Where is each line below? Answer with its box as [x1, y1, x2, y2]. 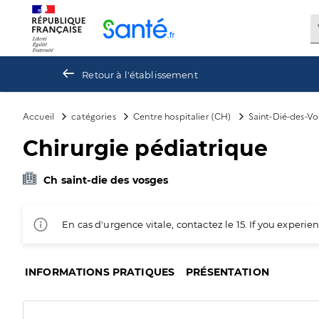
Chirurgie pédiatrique [23, 135, 268, 162]
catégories [71, 110, 116, 122]
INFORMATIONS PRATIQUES [25, 266, 175, 278]
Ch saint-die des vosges [43, 174, 169, 187]
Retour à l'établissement [82, 68, 198, 80]
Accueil [23, 110, 55, 122]
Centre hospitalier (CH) [133, 110, 231, 122]
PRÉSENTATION [186, 266, 269, 278]
